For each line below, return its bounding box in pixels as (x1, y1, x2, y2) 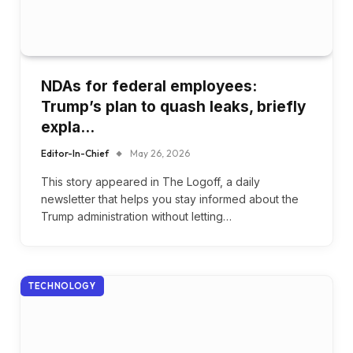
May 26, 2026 (130, 147, 190, 159)
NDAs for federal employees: (41, 77, 257, 95)
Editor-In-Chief (41, 147, 109, 159)
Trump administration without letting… (41, 210, 232, 223)
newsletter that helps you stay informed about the (41, 192, 299, 206)
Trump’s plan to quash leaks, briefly (41, 98, 306, 116)
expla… (41, 118, 95, 136)
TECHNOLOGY (28, 281, 96, 292)
